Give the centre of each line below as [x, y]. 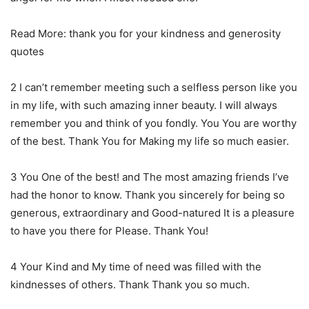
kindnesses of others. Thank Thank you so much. [130, 284]
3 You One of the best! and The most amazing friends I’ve [150, 177]
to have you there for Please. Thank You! [109, 230]
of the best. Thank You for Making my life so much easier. [150, 141]
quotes [27, 51]
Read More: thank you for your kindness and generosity [146, 33]
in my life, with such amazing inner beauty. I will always [144, 105]
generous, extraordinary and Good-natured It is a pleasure [152, 212]
